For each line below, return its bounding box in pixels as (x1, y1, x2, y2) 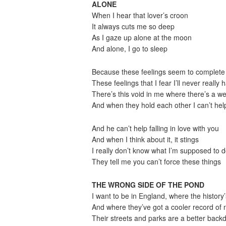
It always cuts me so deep (92, 21, 175, 31)
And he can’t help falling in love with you (92, 123, 219, 133)
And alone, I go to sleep (92, 43, 167, 53)
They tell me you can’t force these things (92, 156, 221, 166)
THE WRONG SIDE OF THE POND (92, 180, 204, 190)
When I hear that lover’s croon (92, 10, 188, 20)
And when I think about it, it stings (92, 134, 199, 144)
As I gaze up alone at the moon (92, 32, 192, 42)
